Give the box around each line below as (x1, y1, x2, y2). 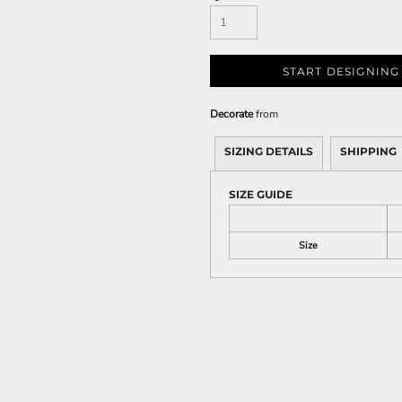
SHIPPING (340, 144, 397, 158)
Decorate (210, 107, 253, 121)
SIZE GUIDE (229, 188, 293, 201)
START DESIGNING (282, 65, 400, 79)
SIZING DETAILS (224, 144, 313, 158)
